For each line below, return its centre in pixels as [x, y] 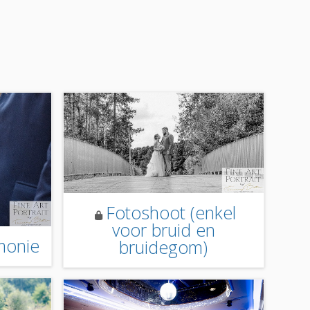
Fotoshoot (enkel [171, 212]
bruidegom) [164, 247]
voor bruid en [163, 229]
